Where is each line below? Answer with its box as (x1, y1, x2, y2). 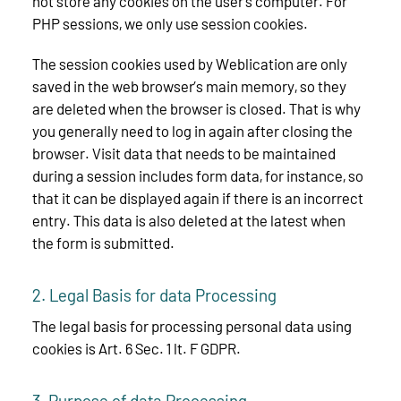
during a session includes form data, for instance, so (32, 166, 363, 185)
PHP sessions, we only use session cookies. (32, 14, 308, 33)
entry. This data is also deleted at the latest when (32, 211, 346, 230)
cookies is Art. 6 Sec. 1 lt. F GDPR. (32, 338, 241, 357)
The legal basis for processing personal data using (32, 316, 352, 335)
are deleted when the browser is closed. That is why (32, 99, 361, 118)
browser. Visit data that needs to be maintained (32, 144, 336, 163)
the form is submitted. (32, 234, 175, 252)
